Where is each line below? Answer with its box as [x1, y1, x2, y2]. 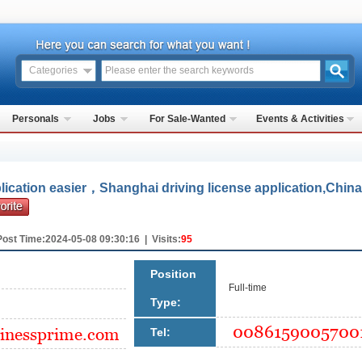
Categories [29, 65, 78, 76]
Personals [12, 113, 59, 124]
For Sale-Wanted [149, 113, 225, 124]
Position [150, 267, 196, 281]
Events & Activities [256, 113, 344, 124]
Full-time [229, 282, 267, 294]
